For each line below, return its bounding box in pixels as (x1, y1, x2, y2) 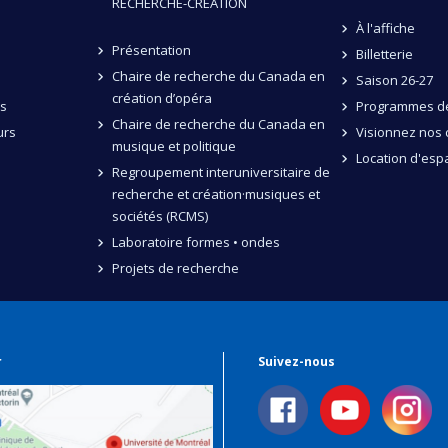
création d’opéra (112, 88, 212, 107)
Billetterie (355, 44, 413, 63)
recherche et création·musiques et (112, 184, 320, 203)
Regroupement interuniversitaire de (111, 162, 330, 181)
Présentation (111, 40, 191, 59)
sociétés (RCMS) (112, 206, 208, 225)
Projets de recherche (111, 258, 239, 277)
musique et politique (112, 136, 236, 155)
